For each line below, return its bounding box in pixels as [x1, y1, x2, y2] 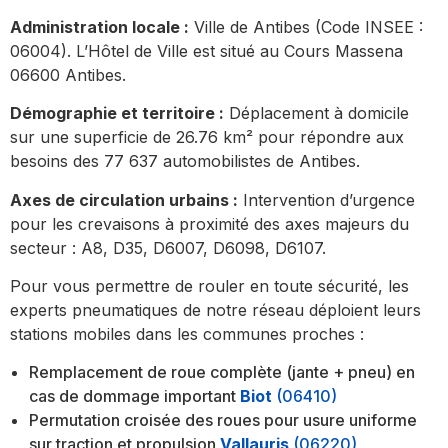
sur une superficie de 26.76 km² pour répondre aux [10, 127, 404, 148]
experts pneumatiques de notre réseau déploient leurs [10, 300, 421, 321]
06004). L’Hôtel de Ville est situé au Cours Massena [10, 40, 403, 61]
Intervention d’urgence [238, 189, 415, 210]
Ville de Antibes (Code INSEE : [189, 16, 423, 37]
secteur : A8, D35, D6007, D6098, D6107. [10, 237, 326, 258]
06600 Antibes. [10, 64, 126, 85]
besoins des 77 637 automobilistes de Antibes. [10, 151, 360, 172]
